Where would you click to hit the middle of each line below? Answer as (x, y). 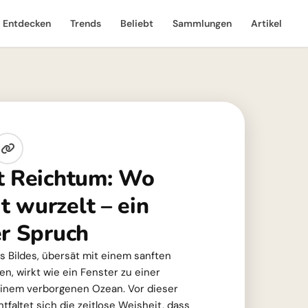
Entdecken (27, 23)
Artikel (266, 23)
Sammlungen (202, 23)
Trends (86, 23)
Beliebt (137, 23)
